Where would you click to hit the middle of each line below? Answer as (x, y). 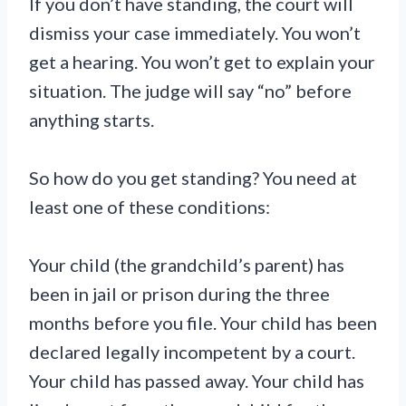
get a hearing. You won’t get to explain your (202, 61)
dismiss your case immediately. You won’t (195, 32)
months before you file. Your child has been (203, 322)
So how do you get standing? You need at (193, 177)
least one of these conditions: (150, 206)
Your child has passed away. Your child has (197, 380)
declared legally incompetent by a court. (192, 351)
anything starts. (92, 119)
